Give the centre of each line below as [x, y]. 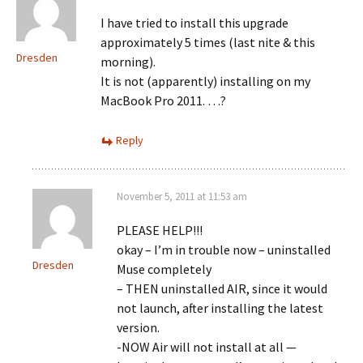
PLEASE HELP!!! [160, 230]
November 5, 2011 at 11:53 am [182, 196]
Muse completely [164, 269]
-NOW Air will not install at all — [207, 347]
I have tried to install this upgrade [194, 23]
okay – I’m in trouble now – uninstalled [224, 250]
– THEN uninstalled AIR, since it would [222, 288]
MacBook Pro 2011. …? [163, 100]
